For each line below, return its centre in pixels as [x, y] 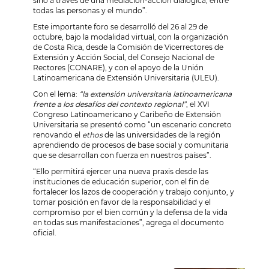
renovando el [58, 134]
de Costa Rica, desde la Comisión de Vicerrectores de [128, 47]
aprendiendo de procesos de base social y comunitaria [131, 145]
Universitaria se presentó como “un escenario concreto [132, 124]
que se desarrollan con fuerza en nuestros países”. [122, 155]
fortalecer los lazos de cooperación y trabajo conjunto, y [134, 192]
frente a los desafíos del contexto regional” [110, 104]
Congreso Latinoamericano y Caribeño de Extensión [127, 114]
